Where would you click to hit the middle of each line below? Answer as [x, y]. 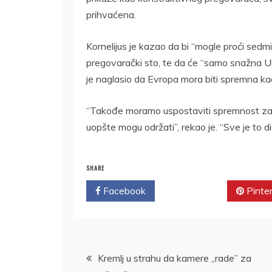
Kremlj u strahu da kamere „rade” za [175, 258]
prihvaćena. [111, 14]
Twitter [195, 190]
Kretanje [106, 253]
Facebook [123, 190]
